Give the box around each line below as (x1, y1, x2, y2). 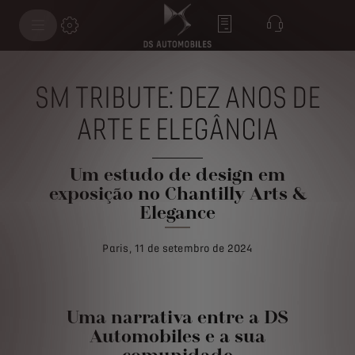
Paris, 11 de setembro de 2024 (102, 242, 253, 254)
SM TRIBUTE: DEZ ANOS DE (35, 81, 320, 115)
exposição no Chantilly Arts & (48, 181, 307, 204)
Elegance (139, 200, 216, 223)
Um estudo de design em (70, 162, 285, 185)
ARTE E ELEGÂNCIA (77, 113, 278, 147)
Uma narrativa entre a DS (67, 305, 288, 328)
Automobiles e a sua (90, 324, 265, 347)
